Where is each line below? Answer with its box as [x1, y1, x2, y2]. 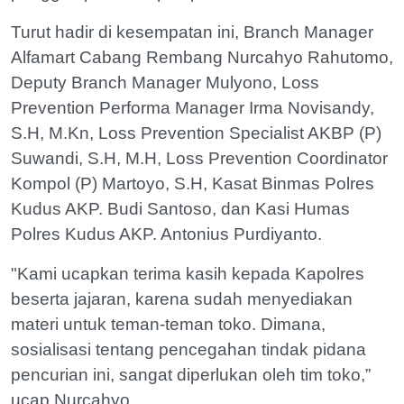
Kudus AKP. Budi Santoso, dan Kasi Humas [11, 199, 350, 218]
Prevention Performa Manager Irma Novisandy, [11, 98, 374, 117]
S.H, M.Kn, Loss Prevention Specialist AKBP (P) [11, 124, 381, 142]
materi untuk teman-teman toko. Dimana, [11, 315, 326, 334]
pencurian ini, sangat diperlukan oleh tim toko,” [11, 365, 371, 384]
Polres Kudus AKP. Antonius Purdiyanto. [11, 225, 322, 243]
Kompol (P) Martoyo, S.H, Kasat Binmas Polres [11, 174, 374, 193]
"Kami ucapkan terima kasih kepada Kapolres [11, 264, 364, 283]
